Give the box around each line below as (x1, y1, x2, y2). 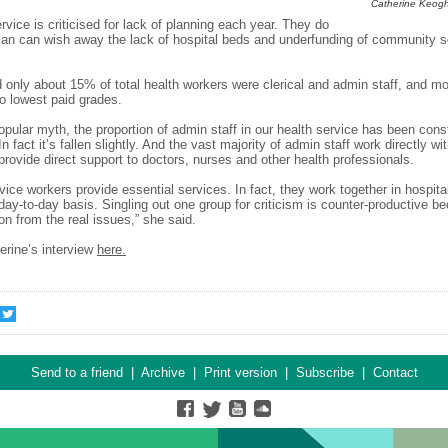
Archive (140, 365, 185, 380)
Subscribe (295, 365, 354, 380)
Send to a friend (30, 365, 123, 380)
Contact (372, 365, 418, 380)
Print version (203, 365, 277, 380)
